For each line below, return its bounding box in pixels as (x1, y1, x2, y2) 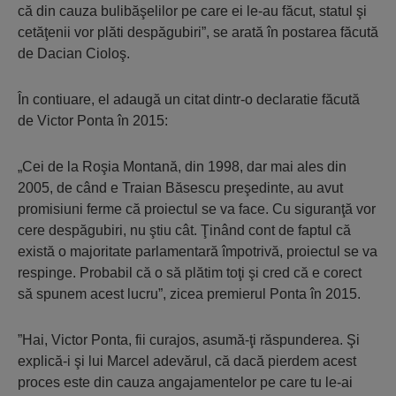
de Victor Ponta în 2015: (18, 113, 168, 129)
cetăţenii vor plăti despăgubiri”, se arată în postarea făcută (18, 25, 378, 41)
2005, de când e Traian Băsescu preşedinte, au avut (18, 180, 343, 196)
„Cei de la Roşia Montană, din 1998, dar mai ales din (18, 159, 346, 175)
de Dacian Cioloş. (18, 46, 130, 62)
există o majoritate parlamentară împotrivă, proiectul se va (18, 244, 377, 260)
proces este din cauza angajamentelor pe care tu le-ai (18, 375, 353, 391)
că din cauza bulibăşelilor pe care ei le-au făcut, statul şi (18, 4, 367, 19)
